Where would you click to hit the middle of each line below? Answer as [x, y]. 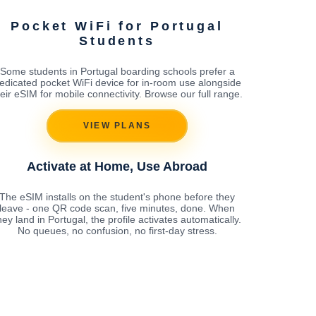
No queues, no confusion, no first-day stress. [117, 230]
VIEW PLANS [117, 126]
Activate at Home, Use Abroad [117, 166]
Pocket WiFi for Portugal [117, 26]
